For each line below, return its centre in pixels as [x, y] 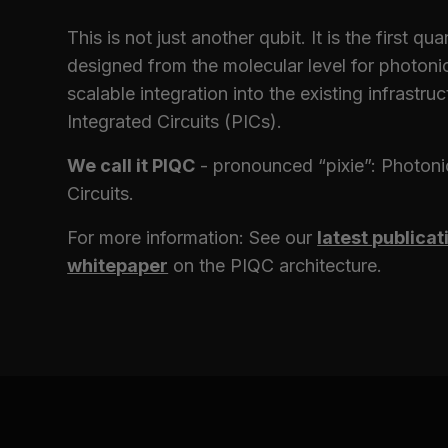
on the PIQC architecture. [275, 265]
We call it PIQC [131, 165]
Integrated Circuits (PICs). [175, 121]
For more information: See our [192, 237]
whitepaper [118, 265]
